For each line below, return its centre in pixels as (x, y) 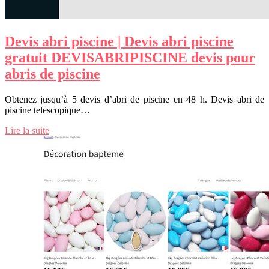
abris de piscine (53, 74)
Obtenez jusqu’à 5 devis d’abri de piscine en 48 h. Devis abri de (134, 99)
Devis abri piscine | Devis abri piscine (119, 41)
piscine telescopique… (47, 110)
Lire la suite (27, 130)
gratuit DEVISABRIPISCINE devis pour (130, 57)
